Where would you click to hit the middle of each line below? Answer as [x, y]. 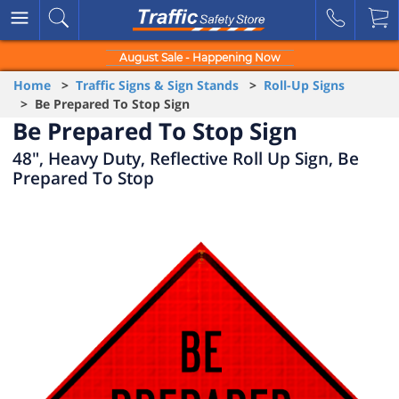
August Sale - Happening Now [199, 57]
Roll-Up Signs [304, 85]
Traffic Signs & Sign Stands [157, 85]
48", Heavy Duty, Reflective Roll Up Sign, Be [186, 158]
